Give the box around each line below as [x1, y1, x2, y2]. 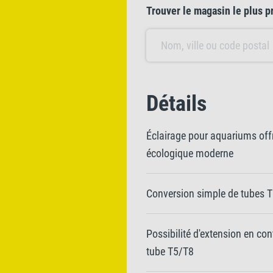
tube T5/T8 [146, 245, 194, 258]
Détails [146, 91, 207, 116]
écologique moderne [146, 147, 233, 160]
